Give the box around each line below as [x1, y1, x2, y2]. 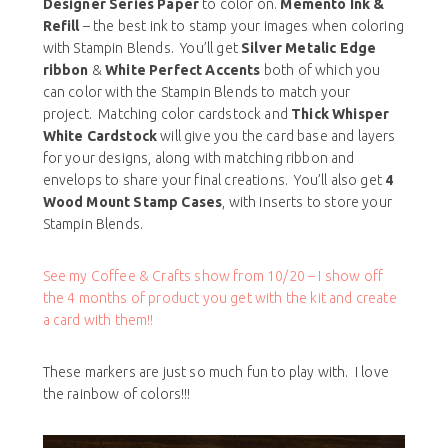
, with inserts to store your [222, 194, 392, 211]
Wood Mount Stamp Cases [42, 194, 223, 211]
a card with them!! [42, 312, 154, 329]
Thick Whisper [291, 106, 390, 123]
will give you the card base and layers [157, 128, 396, 145]
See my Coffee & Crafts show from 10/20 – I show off [42, 268, 384, 285]
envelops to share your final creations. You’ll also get [42, 172, 386, 189]
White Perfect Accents [105, 62, 261, 79]
